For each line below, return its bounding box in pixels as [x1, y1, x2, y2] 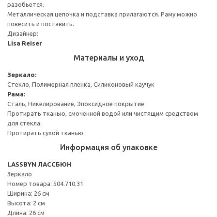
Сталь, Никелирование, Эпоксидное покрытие [7, 100, 144, 107]
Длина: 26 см [7, 209, 45, 216]
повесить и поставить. [7, 20, 74, 27]
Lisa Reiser [7, 39, 42, 46]
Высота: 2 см [7, 199, 45, 206]
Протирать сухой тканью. [7, 129, 85, 136]
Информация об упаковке [60, 142, 157, 152]
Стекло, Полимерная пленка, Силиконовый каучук [7, 80, 155, 88]
